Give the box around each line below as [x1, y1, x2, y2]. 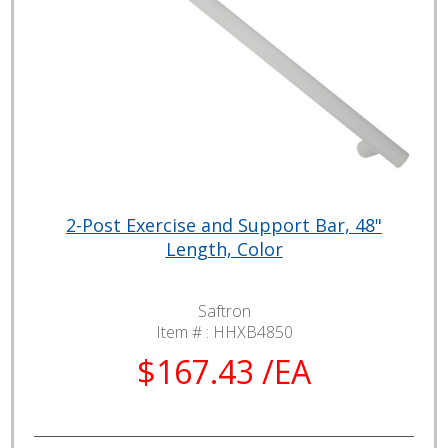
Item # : [155, 320, 213, 343]
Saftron [197, 299, 251, 322]
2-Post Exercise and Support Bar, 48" [66, 212, 382, 237]
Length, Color [165, 236, 283, 261]
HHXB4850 [212, 320, 293, 343]
